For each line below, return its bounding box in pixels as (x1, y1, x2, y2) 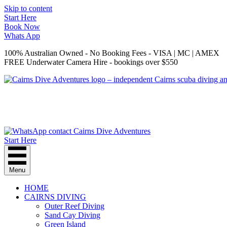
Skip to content (4, 4, 52, 13)
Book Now (4, 22, 40, 31)
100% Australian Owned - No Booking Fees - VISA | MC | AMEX (4, 49, 219, 57)
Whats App (4, 31, 40, 40)
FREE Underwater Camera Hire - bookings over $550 (4, 58, 178, 66)
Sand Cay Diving (45, 211, 100, 219)
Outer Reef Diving (45, 202, 104, 210)
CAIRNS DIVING (24, 193, 86, 201)
